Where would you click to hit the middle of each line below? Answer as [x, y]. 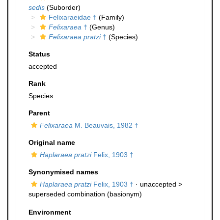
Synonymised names [63, 172]
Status [39, 54]
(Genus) [101, 27]
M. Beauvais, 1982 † [106, 125]
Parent [39, 113]
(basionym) [124, 194]
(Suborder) [63, 7]
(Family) [110, 17]
